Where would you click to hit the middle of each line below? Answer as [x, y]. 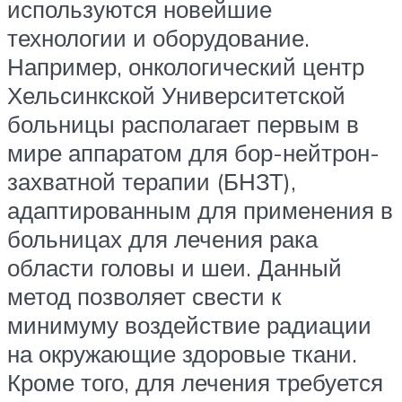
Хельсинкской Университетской [176, 95]
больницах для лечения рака [162, 238]
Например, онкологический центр [186, 66]
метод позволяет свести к [144, 296]
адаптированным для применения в [200, 210]
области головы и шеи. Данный [175, 267]
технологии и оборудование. [158, 37]
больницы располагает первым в [183, 123]
